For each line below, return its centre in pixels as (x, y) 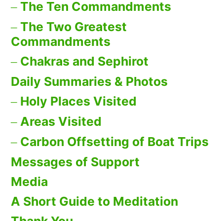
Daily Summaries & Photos (89, 82)
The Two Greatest (74, 27)
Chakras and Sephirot (84, 61)
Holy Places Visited (78, 101)
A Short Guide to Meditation (94, 202)
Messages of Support (75, 162)
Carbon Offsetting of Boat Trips (114, 142)
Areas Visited (61, 122)
